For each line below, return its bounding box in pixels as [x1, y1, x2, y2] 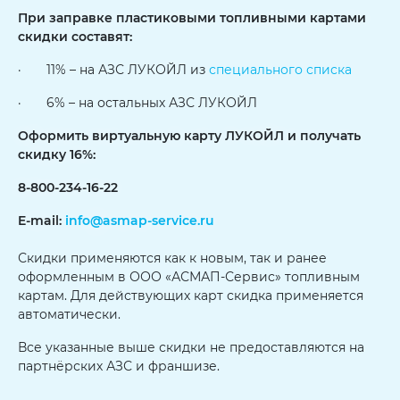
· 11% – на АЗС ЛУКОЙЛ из [18, 62, 209, 78]
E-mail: [18, 212, 65, 229]
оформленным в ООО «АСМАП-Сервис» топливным [18, 269, 360, 285]
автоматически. [18, 306, 121, 322]
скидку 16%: [18, 146, 96, 162]
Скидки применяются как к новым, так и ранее [18, 250, 327, 266]
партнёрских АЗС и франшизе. [18, 358, 220, 374]
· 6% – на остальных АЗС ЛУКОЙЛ [18, 95, 257, 111]
